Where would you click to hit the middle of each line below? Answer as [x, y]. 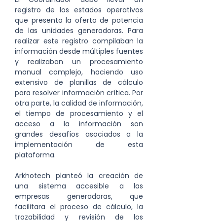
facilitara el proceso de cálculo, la [79, 207]
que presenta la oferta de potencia [79, 20]
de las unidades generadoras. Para [79, 31]
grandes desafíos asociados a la [79, 134]
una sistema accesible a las [79, 186]
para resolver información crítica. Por [79, 93]
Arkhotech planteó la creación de [79, 176]
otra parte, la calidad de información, [79, 103]
